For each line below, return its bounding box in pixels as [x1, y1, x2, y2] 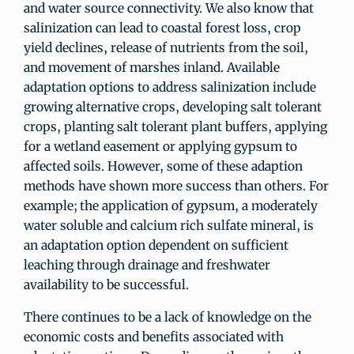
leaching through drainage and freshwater [24, 257, 270, 273]
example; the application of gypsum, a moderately [24, 198, 318, 213]
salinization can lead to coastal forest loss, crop [24, 20, 301, 36]
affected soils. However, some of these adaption [24, 158, 303, 174]
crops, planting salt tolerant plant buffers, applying [24, 119, 327, 134]
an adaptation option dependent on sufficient [24, 237, 288, 253]
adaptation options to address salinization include [24, 79, 316, 95]
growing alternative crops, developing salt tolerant [24, 99, 322, 115]
